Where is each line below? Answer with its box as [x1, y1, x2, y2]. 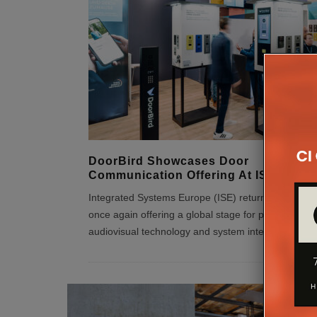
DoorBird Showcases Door [88, 155, 249, 167]
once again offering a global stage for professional [88, 209, 313, 220]
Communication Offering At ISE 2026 [88, 169, 308, 181]
